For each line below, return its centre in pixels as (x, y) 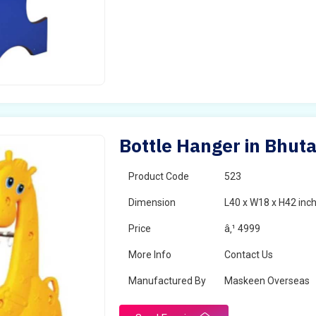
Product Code (159, 176)
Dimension (152, 202)
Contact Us (249, 255)
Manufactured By (168, 281)
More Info (150, 255)
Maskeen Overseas (267, 281)
